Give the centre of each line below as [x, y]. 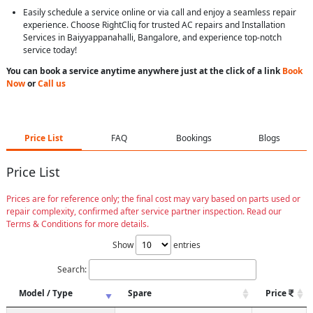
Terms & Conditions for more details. [78, 224]
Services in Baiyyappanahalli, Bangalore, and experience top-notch [152, 37]
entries [186, 245]
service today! [51, 50]
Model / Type [46, 293]
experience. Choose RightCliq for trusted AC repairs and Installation [154, 25]
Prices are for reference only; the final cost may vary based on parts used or [153, 198]
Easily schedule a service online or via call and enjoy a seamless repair [160, 12]
